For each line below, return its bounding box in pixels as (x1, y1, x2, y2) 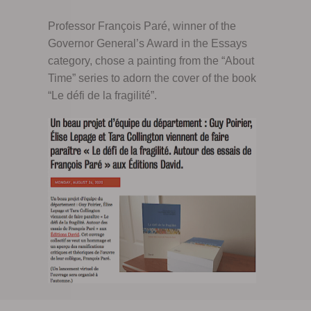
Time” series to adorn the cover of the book (47, 72, 256, 84)
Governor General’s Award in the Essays (47, 37, 247, 49)
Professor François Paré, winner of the (47, 19, 236, 32)
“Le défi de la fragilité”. (47, 89, 157, 101)
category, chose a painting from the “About (47, 54, 254, 67)
